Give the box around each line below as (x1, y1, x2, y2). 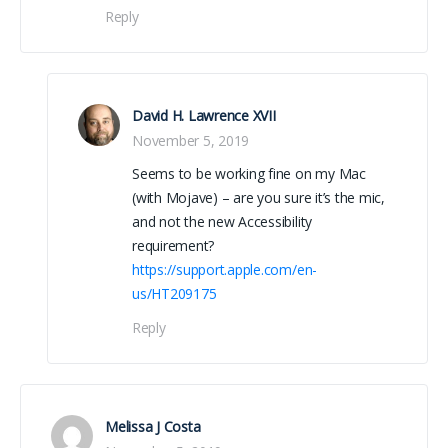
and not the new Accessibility (132, 211, 313, 231)
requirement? (132, 235, 215, 255)
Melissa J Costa (105, 416, 201, 436)
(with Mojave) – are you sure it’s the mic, (132, 187, 385, 207)
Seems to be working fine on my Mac (132, 163, 366, 183)
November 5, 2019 (132, 130, 250, 150)
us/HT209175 (132, 283, 217, 303)
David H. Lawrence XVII (132, 105, 276, 125)
